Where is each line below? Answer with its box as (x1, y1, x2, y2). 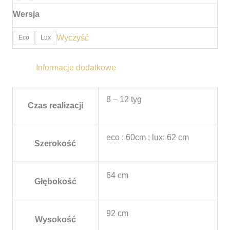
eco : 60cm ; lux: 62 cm (106, 133, 189, 142)
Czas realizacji (27, 101, 83, 110)
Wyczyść (56, 33, 89, 42)
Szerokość (34, 139, 76, 148)
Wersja (12, 9, 40, 18)
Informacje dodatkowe (36, 63, 117, 72)
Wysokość (34, 215, 76, 224)
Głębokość (34, 177, 76, 186)
